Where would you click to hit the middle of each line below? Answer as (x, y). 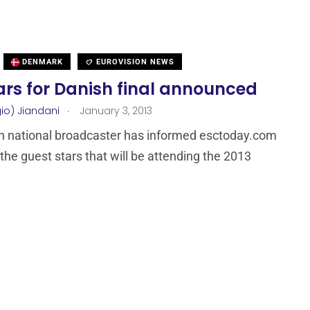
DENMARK (41, 62)
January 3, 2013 (115, 111)
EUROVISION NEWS (134, 62)
